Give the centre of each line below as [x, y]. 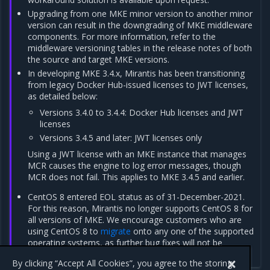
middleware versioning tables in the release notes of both [140, 48]
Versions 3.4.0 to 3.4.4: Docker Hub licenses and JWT [141, 112]
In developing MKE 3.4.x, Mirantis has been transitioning [137, 73]
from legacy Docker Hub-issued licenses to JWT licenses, [138, 85]
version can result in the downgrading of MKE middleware [140, 25]
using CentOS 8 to [64, 231]
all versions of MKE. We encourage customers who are [135, 220]
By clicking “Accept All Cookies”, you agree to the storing [122, 263]
